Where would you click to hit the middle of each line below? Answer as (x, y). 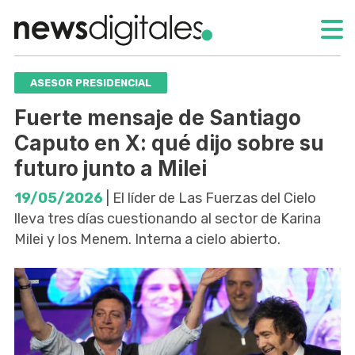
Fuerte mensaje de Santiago (158, 117)
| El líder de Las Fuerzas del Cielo (210, 198)
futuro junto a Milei (111, 168)
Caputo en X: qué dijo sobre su (169, 143)
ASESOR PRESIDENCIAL (91, 82)
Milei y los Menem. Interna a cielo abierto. (147, 239)
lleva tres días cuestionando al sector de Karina (168, 218)
